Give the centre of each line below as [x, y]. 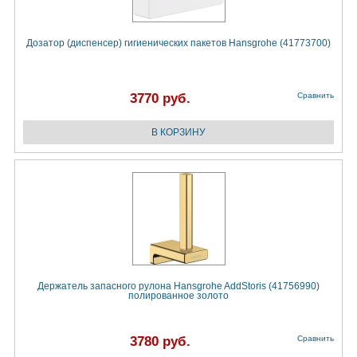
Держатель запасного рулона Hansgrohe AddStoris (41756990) [178, 286]
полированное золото [178, 296]
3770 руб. [160, 99]
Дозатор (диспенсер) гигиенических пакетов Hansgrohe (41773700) [178, 43]
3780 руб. [160, 342]
